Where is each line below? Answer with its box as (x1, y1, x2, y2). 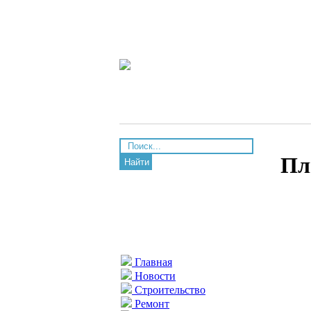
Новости (132, 270, 176, 282)
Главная (132, 256, 172, 268)
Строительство (132, 284, 205, 296)
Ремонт (132, 298, 169, 310)
